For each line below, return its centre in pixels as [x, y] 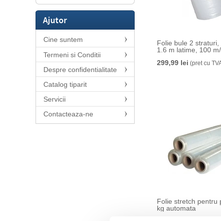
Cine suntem [63, 39]
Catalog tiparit [65, 84]
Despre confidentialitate [80, 70]
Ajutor [55, 20]
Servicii [55, 99]
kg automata [176, 208]
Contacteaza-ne [68, 114]
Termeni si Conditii [72, 55]
